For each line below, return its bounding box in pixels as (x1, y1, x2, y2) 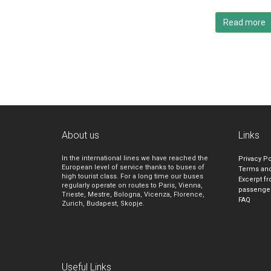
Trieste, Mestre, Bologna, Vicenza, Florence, (62, 190, 204, 198)
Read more (223, 17, 266, 27)
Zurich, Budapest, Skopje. (62, 199, 145, 207)
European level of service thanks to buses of (62, 163, 204, 171)
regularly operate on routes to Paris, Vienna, (62, 181, 203, 189)
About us (62, 129, 99, 141)
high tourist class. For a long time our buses (62, 172, 203, 180)
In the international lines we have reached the (62, 154, 208, 162)
